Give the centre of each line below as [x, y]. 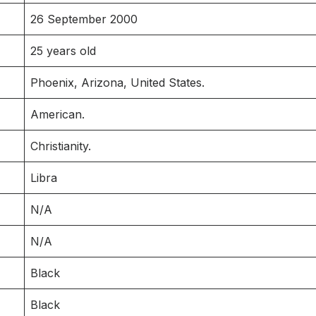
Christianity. [61, 146]
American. [57, 114]
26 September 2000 [84, 19]
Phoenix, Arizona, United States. [117, 82]
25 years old [63, 50]
